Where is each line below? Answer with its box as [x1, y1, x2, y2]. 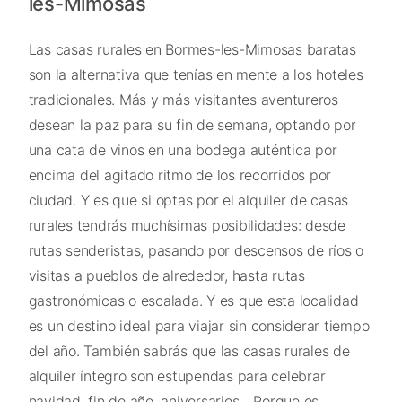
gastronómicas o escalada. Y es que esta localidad [28, 291, 359, 310]
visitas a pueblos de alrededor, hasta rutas [28, 266, 305, 284]
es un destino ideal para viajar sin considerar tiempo [28, 316, 370, 335]
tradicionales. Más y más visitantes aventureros [28, 90, 338, 109]
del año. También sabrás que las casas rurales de [28, 341, 350, 360]
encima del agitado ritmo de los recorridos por [28, 165, 331, 184]
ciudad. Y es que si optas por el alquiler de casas [28, 190, 348, 209]
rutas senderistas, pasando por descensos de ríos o [28, 240, 363, 259]
